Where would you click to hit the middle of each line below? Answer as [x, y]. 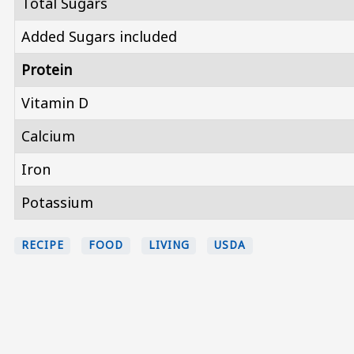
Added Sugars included [99, 37]
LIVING [169, 245]
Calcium [48, 136]
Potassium [57, 203]
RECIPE [43, 245]
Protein [47, 70]
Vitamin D [55, 103]
